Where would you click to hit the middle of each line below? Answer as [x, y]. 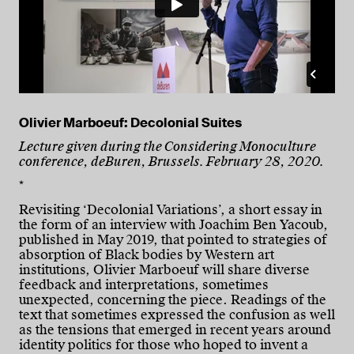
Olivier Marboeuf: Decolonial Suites [130, 123]
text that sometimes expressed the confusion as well [177, 314]
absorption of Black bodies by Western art [147, 254]
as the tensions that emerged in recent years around [175, 330]
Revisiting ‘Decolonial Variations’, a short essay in [171, 209]
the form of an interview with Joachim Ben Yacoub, [173, 224]
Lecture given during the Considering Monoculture [168, 147]
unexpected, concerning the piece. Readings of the [173, 299]
